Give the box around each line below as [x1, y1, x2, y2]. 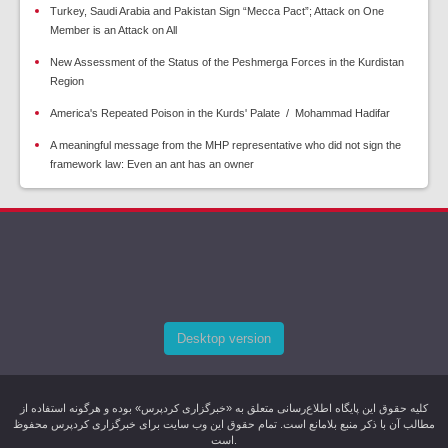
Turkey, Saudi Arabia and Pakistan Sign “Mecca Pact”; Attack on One [50, 5, 384, 18]
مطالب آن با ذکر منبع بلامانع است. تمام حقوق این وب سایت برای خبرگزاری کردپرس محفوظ [13, 418, 435, 431]
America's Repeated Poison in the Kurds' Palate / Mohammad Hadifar [50, 107, 390, 120]
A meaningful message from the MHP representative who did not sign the [50, 139, 401, 152]
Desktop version [177, 331, 271, 347]
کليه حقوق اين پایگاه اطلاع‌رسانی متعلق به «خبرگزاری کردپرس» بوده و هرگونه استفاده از [20, 402, 428, 415]
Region [50, 75, 84, 88]
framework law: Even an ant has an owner [50, 158, 254, 171]
